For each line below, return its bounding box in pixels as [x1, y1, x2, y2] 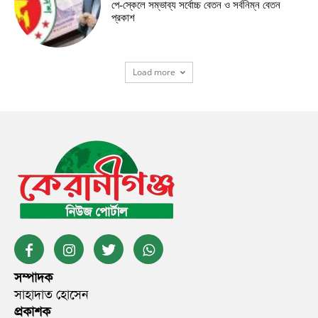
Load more [133, 66, 175, 79]
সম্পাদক [14, 269, 53, 287]
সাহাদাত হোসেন [14, 286, 89, 304]
